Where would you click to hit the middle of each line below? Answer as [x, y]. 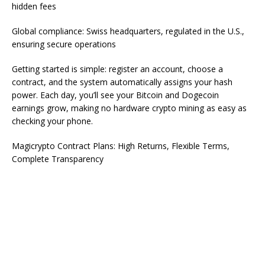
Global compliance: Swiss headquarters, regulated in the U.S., [128, 31]
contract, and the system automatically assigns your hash [122, 82]
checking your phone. [52, 121]
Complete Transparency [58, 159]
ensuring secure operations [64, 44]
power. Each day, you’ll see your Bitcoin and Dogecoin [115, 95]
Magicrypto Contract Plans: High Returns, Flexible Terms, [121, 146]
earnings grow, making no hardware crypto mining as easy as [129, 108]
